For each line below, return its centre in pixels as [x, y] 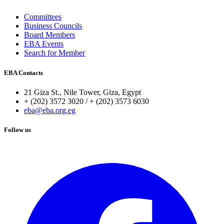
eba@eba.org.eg [50, 110]
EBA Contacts [23, 72]
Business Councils [53, 26]
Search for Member [54, 53]
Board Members [49, 35]
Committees [43, 17]
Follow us [17, 129]
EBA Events [44, 44]
